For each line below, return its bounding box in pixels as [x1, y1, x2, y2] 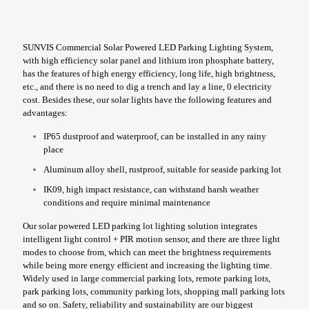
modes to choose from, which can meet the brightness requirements [23, 247, 271, 257]
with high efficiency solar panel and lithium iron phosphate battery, [23, 55, 274, 66]
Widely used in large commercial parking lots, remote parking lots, [23, 273, 270, 283]
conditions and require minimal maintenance [43, 197, 210, 208]
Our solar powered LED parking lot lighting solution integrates [23, 221, 257, 231]
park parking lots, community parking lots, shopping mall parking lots [23, 286, 285, 297]
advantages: [23, 108, 68, 118]
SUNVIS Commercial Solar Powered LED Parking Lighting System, [23, 42, 273, 52]
